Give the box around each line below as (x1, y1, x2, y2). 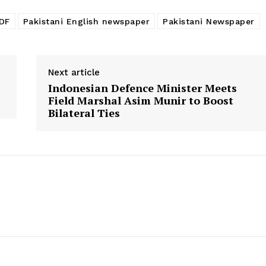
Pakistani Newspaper (163, 17, 255, 27)
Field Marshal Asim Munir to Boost (47, 93, 233, 108)
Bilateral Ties (47, 106, 120, 121)
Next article (47, 67, 100, 78)
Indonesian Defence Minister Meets (47, 81, 237, 96)
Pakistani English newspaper (23, 17, 150, 27)
